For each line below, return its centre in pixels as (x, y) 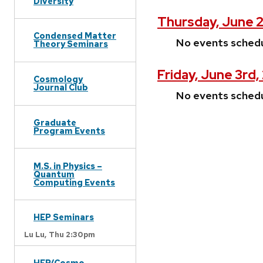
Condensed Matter (75, 36)
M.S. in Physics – (68, 166)
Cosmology (58, 79)
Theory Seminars (71, 44)
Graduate (55, 122)
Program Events (69, 130)
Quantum (54, 174)
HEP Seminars (64, 217)
